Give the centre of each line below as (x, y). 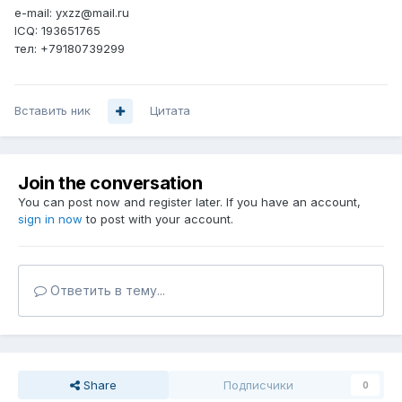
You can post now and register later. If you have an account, (189, 202)
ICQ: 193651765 (57, 31)
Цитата (170, 111)
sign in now (50, 219)
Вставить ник (52, 111)
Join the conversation (110, 184)
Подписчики (258, 385)
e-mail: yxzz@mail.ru (72, 13)
